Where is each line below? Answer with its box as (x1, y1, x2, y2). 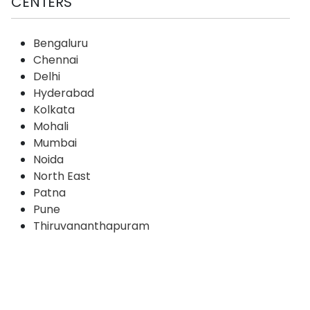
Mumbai (33, 134, 77, 151)
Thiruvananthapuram (33, 217, 149, 234)
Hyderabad (33, 84, 94, 101)
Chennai (33, 51, 78, 68)
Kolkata (33, 101, 75, 118)
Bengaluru (33, 35, 88, 51)
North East (33, 167, 91, 184)
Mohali (33, 118, 69, 134)
